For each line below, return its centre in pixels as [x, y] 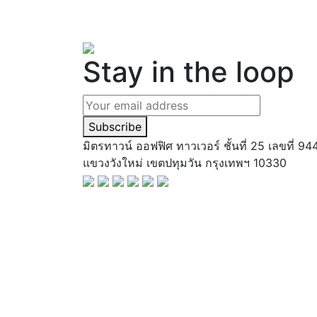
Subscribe [115, 127]
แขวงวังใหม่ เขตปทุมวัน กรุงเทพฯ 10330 [185, 163]
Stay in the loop [189, 72]
